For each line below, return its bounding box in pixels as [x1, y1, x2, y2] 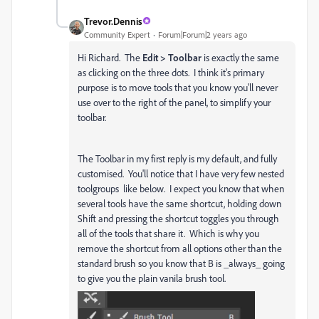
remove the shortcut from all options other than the [78, 241, 282, 254]
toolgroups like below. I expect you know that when [78, 182, 284, 194]
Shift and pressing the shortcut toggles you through [78, 211, 279, 224]
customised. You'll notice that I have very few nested [78, 167, 284, 179]
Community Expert [84, 28, 150, 40]
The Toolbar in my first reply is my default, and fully [78, 152, 277, 164]
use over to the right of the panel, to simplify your [78, 95, 271, 108]
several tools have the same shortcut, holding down [78, 197, 281, 209]
